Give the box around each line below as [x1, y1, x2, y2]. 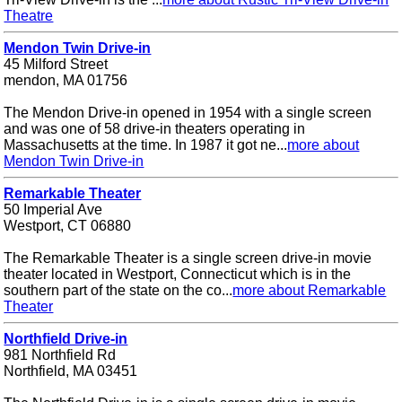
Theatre [4, 8, 54, 24]
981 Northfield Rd [4, 347, 117, 363]
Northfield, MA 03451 [4, 363, 138, 380]
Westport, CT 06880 [4, 218, 132, 234]
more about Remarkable [232, 283, 387, 299]
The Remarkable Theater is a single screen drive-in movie [4, 250, 372, 267]
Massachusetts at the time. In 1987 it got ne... [4, 137, 288, 153]
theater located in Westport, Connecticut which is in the [4, 267, 352, 283]
